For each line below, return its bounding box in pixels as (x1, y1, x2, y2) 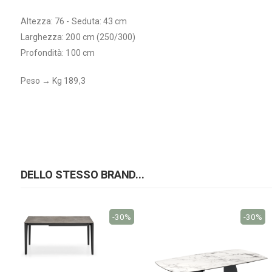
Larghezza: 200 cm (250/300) (20, 32, 136, 42)
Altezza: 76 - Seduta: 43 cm (20, 16, 127, 26)
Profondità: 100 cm (20, 47, 95, 58)
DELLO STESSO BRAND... (20, 168, 144, 181)
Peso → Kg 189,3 (20, 75, 86, 86)
